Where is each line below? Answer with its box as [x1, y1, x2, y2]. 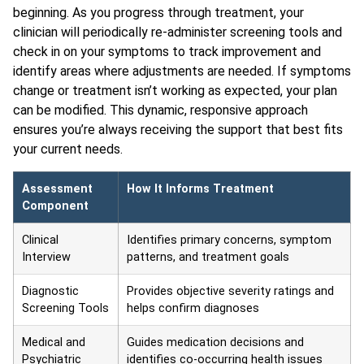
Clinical [22, 232, 58, 247]
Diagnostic [22, 284, 79, 298]
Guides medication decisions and [127, 335, 304, 349]
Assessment [22, 181, 93, 196]
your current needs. [13, 141, 123, 158]
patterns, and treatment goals [127, 249, 289, 264]
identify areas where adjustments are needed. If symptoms [13, 63, 351, 80]
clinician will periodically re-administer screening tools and [13, 24, 342, 41]
